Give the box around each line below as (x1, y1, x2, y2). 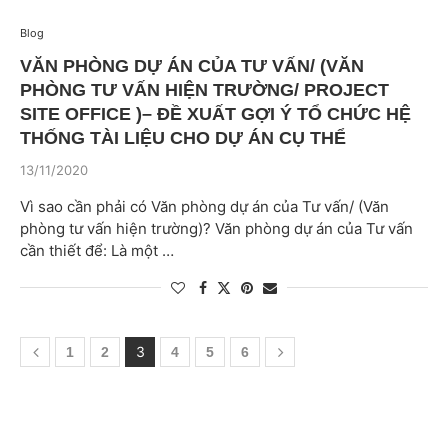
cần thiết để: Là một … (20, 241, 174, 260)
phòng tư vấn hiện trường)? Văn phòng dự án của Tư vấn (20, 219, 413, 238)
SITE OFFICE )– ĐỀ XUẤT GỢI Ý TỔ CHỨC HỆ (20, 104, 411, 124)
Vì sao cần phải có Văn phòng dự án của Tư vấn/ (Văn (20, 197, 389, 216)
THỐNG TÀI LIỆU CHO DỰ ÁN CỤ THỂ (20, 128, 346, 148)
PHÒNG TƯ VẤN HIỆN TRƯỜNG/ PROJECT (20, 80, 389, 100)
